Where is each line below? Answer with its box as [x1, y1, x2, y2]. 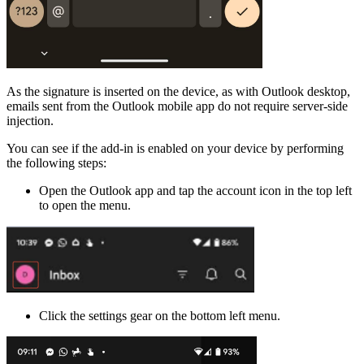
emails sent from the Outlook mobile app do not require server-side [6, 98, 348, 113]
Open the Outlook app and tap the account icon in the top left [39, 183, 352, 197]
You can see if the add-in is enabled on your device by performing [6, 141, 344, 155]
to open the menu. [39, 197, 131, 212]
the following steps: [6, 155, 106, 170]
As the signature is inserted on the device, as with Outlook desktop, [6, 84, 350, 98]
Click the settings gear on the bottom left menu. [39, 309, 280, 323]
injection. [6, 113, 54, 128]
